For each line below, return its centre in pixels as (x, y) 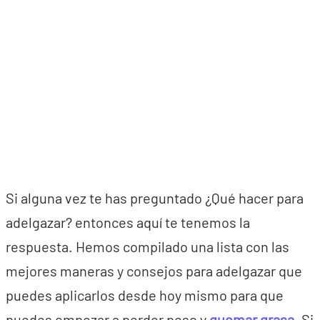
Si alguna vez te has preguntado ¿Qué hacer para (155, 198)
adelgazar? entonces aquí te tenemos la (128, 222)
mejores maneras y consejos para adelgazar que (154, 271)
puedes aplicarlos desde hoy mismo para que (145, 295)
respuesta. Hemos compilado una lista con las (147, 246)
